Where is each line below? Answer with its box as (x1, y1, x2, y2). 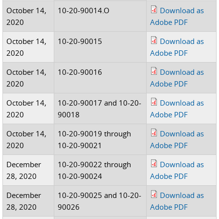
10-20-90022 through (58, 159, 131, 169)
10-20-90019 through (58, 129, 131, 138)
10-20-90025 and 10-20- (58, 190, 142, 200)
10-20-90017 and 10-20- (58, 98, 142, 108)
